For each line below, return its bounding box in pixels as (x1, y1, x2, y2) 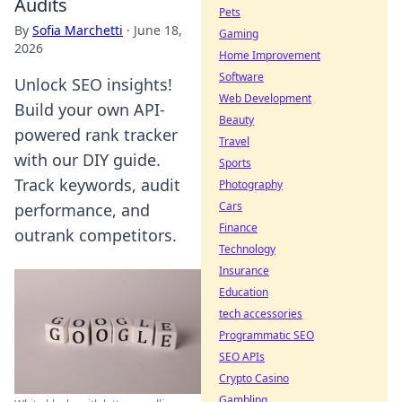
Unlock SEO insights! (14, 74, 172, 95)
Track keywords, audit (14, 174, 180, 196)
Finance (219, 220, 258, 235)
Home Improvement (219, 48, 320, 63)
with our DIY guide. (14, 149, 161, 170)
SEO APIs (219, 349, 265, 364)
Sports (219, 155, 251, 170)
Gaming (219, 26, 258, 41)
